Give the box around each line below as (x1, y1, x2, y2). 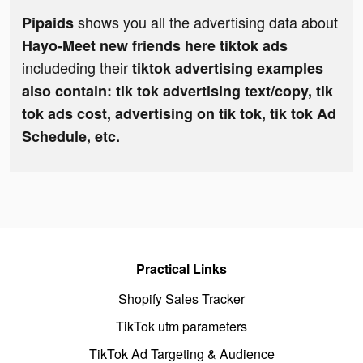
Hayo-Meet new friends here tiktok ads (22, 35, 288, 57)
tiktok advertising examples (132, 58, 323, 79)
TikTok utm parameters (116, 317, 247, 336)
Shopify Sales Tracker (118, 289, 245, 309)
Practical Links (136, 259, 227, 279)
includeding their (22, 57, 132, 79)
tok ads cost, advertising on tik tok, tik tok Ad (22, 103, 336, 125)
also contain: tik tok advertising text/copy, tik (22, 80, 333, 102)
